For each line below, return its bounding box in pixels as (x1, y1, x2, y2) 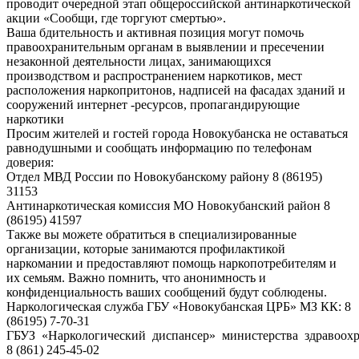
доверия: (6, 155, 54, 170)
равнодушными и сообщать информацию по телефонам (6, 141, 312, 155)
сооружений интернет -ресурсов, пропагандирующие (6, 98, 300, 112)
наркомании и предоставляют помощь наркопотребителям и (6, 256, 337, 271)
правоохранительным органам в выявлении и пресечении (6, 40, 325, 54)
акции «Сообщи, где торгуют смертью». (6, 11, 226, 26)
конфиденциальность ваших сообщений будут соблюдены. (6, 285, 327, 300)
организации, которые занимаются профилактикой (6, 242, 285, 256)
